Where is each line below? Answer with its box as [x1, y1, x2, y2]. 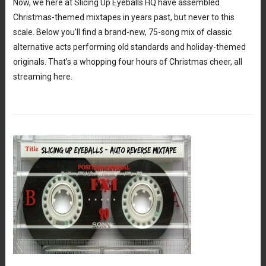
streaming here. [12, 71, 72, 81]
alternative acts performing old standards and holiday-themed [12, 42, 246, 52]
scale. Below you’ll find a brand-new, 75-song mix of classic [12, 27, 232, 37]
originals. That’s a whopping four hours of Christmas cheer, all [12, 56, 242, 66]
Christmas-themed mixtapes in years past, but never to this [12, 12, 235, 22]
